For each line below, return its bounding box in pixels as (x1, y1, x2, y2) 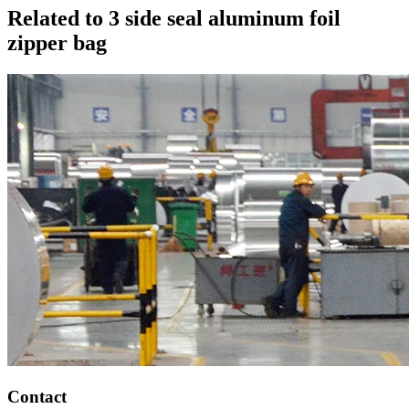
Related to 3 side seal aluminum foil (7, 5, 341, 30)
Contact (7, 386, 67, 406)
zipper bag (7, 30, 107, 55)
